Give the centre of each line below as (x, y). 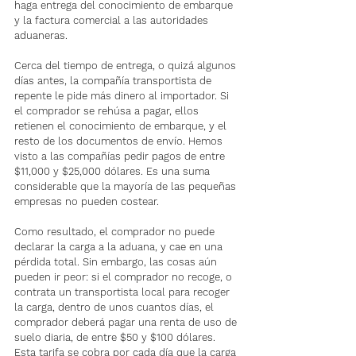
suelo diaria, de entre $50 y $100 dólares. (116, 337)
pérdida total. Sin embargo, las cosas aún (117, 262)
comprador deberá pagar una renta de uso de (127, 322)
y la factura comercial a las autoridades (113, 20)
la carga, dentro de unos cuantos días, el (116, 307)
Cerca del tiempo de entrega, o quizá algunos (127, 66)
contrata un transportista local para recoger (124, 292)
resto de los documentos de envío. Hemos (120, 141)
